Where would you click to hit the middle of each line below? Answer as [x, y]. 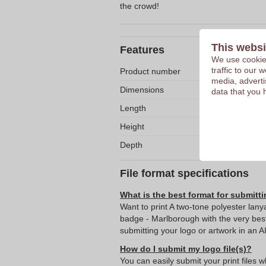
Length [133, 108]
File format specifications [184, 173]
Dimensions [142, 90]
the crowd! [140, 6]
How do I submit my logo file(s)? [186, 249]
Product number [150, 71]
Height [132, 126]
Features [142, 50]
